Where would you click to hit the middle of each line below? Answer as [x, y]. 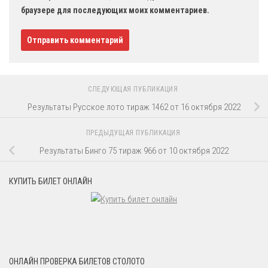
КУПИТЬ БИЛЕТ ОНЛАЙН [51, 181]
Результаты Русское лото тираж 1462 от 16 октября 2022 [134, 107]
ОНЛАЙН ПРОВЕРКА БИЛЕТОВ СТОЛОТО [77, 261]
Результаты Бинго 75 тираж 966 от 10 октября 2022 [134, 150]
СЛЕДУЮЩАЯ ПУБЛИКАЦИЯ [134, 89]
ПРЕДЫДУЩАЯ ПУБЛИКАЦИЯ [134, 133]
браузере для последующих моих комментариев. [115, 10]
